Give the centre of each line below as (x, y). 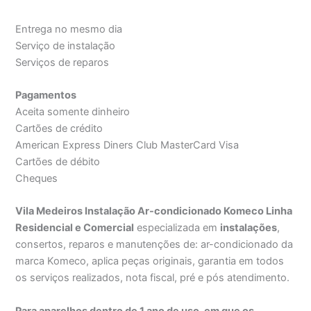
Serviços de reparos (62, 62)
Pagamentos (46, 95)
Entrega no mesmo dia (69, 29)
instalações (249, 228)
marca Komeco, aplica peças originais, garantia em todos (150, 261)
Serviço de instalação (66, 45)
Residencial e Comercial (75, 228)
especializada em (177, 228)
